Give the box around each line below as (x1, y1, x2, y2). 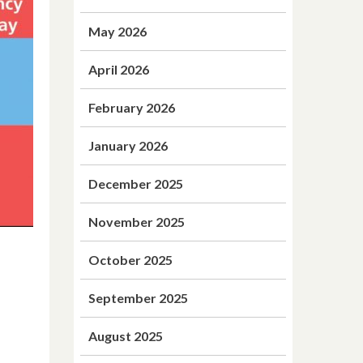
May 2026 (88, 23, 147, 39)
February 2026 (88, 100, 175, 115)
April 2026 (88, 62, 149, 77)
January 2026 (88, 138, 168, 153)
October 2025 (88, 252, 173, 267)
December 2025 (88, 176, 183, 191)
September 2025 (88, 290, 188, 305)
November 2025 (88, 214, 185, 229)
